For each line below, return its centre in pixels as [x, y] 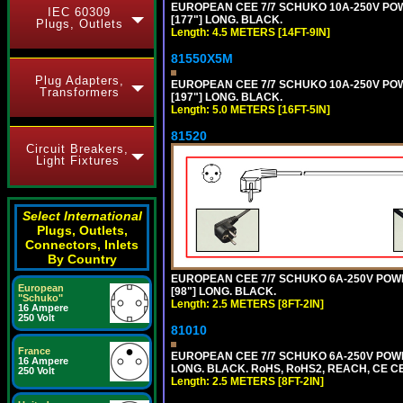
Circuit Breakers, [77, 149]
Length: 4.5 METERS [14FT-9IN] [251, 32]
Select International [82, 216]
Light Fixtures [77, 161]
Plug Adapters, [79, 81]
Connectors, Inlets [82, 245]
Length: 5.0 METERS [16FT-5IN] [251, 110]
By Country [82, 259]
